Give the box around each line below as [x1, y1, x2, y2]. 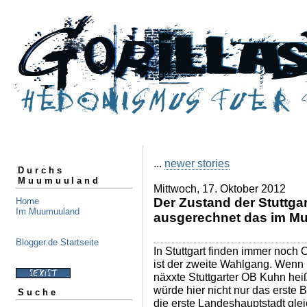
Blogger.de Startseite [16, 236, 99, 247]
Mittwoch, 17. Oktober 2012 [153, 182, 286, 195]
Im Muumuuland [16, 206, 79, 217]
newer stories [164, 157, 230, 169]
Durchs [18, 164, 64, 175]
